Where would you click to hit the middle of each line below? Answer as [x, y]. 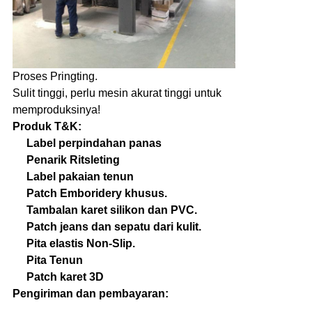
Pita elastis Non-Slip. [80, 244]
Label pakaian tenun [80, 177]
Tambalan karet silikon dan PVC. [111, 210]
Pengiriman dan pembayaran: [90, 294]
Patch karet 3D [65, 277]
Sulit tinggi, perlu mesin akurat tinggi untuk [117, 93]
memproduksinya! [56, 110]
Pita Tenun [54, 260]
